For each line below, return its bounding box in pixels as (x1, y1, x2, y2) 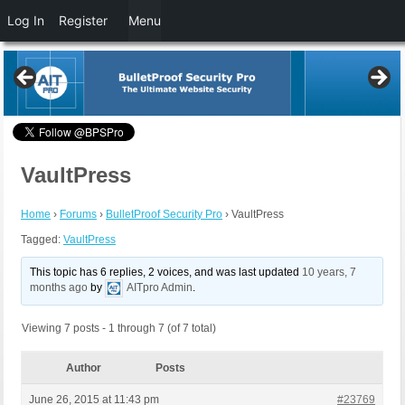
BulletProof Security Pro (106, 208, 222, 221)
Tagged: (21, 233, 63, 247)
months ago (30, 281, 89, 295)
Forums (60, 208, 97, 221)
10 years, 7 (302, 266, 357, 279)
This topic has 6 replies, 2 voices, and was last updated (30, 266, 303, 279)
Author (65, 362, 101, 375)
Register (59, 13, 108, 28)
